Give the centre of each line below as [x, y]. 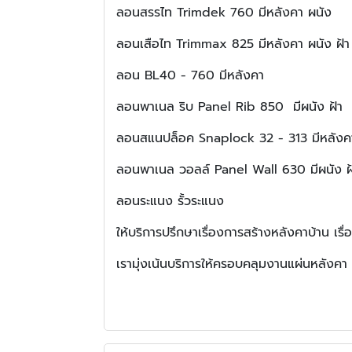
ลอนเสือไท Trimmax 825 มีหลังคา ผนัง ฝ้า [233, 44]
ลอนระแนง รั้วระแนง [170, 201]
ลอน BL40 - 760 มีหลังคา [190, 75]
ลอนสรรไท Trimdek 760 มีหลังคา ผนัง [224, 12]
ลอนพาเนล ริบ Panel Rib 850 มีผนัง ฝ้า [229, 106]
